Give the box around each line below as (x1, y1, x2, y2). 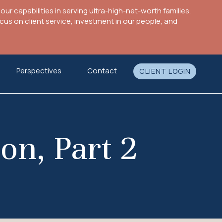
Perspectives (16, 65, 62, 76)
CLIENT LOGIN (139, 66, 191, 76)
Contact (87, 65, 117, 76)
